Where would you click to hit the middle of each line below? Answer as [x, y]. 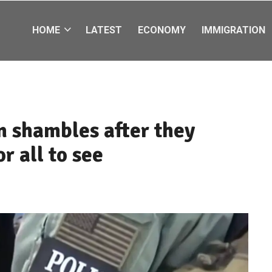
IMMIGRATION [233, 30]
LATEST [104, 30]
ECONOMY [162, 30]
